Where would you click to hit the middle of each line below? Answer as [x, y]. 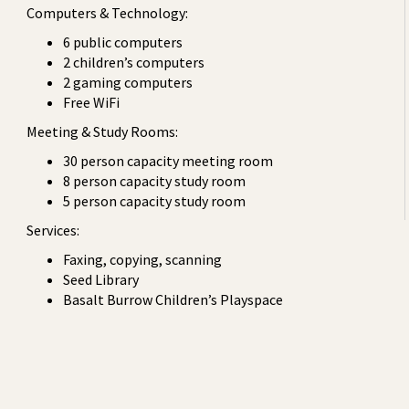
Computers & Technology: [107, 13]
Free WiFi [93, 102]
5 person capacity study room [154, 201]
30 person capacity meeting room [169, 161]
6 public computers [124, 42]
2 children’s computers [135, 62]
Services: [53, 230]
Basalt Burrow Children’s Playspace [173, 299]
